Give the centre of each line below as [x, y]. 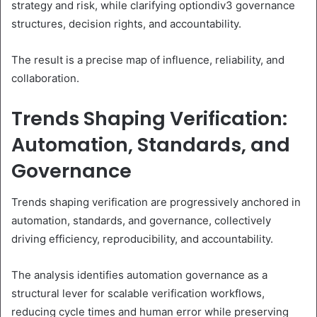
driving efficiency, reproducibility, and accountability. [142, 239]
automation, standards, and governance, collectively [141, 221]
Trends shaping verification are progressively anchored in [156, 202]
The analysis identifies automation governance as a [139, 275]
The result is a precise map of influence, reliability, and [148, 59]
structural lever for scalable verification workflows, [138, 294]
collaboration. [45, 78]
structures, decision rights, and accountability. [126, 23]
